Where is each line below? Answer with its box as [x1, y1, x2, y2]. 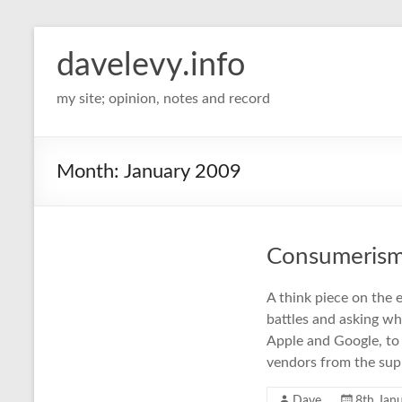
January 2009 [124, 162, 241, 181]
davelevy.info [57, 49, 245, 82]
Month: [57, 162, 124, 181]
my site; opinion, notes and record [57, 92, 270, 106]
